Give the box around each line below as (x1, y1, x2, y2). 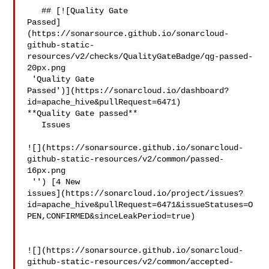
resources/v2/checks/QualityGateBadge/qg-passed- (27, 52, 253, 61)
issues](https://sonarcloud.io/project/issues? (27, 189, 244, 198)
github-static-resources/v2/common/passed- (27, 154, 225, 164)
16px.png (27, 166, 66, 175)
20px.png (27, 63, 66, 73)
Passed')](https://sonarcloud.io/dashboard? (27, 86, 229, 95)
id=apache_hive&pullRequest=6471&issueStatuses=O (27, 200, 253, 210)
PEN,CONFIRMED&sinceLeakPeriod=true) (27, 211, 196, 221)
